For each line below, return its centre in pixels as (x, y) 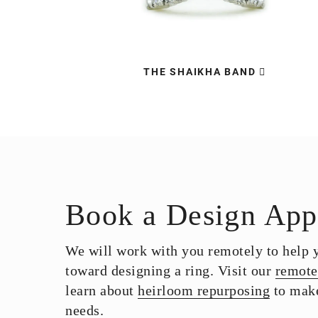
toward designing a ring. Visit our (170, 270)
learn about (102, 290)
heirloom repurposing (204, 290)
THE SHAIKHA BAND (200, 72)
